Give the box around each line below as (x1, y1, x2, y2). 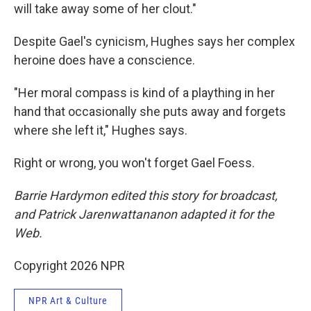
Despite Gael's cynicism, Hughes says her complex (14, 34, 295, 49)
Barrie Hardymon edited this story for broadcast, (14, 188, 278, 203)
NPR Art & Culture (28, 295, 108, 306)
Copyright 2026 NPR (14, 258, 125, 273)
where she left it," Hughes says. (14, 123, 187, 137)
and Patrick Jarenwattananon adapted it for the (14, 207, 274, 221)
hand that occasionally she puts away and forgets (14, 104, 286, 119)
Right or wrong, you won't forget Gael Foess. (14, 155, 255, 170)
